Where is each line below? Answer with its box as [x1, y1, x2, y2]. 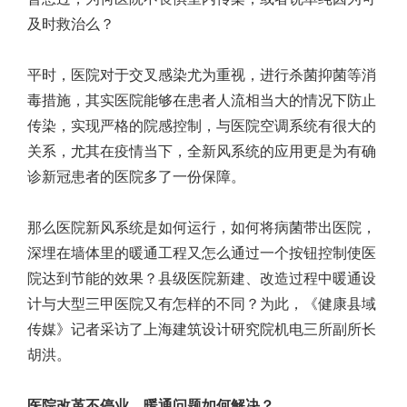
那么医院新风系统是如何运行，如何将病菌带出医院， [27, 217, 376, 237]
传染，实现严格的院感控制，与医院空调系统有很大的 [27, 115, 376, 135]
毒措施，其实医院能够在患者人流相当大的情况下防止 [27, 90, 376, 110]
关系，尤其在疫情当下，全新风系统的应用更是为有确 [27, 141, 376, 161]
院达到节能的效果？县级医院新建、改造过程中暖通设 [27, 268, 376, 288]
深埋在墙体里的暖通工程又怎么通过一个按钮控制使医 [27, 243, 376, 263]
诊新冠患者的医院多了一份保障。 [27, 166, 245, 186]
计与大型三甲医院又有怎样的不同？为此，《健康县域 [27, 293, 376, 313]
